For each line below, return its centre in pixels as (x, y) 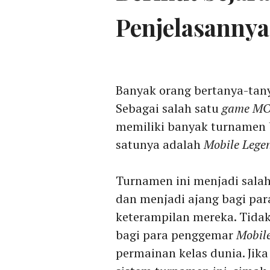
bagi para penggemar (176, 234)
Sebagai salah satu (169, 108)
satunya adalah (160, 144)
